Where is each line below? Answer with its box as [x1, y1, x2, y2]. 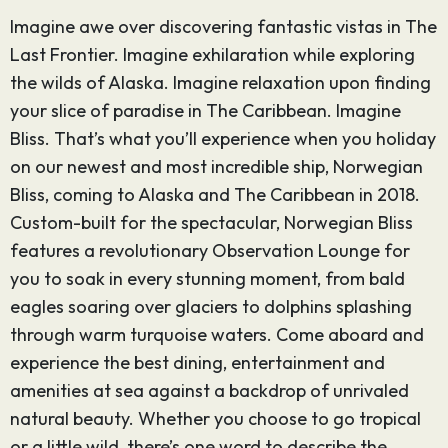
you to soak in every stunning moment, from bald [10, 267, 405, 290]
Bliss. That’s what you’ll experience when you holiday [10, 127, 436, 150]
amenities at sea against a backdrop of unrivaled [10, 379, 409, 402]
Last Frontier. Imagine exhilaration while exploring [10, 43, 415, 66]
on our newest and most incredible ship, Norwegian [10, 155, 423, 178]
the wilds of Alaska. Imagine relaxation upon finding [10, 71, 431, 94]
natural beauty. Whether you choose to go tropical [10, 407, 421, 430]
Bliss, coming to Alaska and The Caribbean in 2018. [10, 183, 420, 206]
